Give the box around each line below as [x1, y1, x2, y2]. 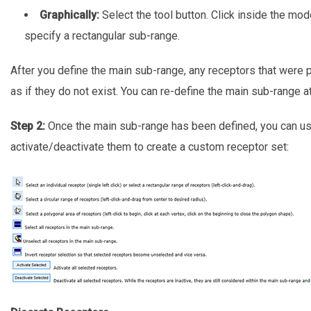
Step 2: [10, 119, 45, 133]
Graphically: [39, 8, 99, 22]
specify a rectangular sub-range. [24, 28, 180, 42]
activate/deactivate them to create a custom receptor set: [10, 140, 289, 153]
